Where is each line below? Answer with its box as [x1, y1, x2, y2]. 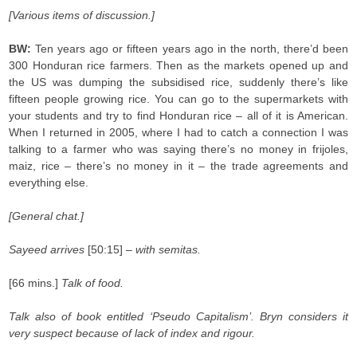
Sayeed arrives [9, 243, 88, 256]
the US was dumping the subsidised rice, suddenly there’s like [9, 76, 348, 88]
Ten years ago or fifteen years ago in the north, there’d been [35, 42, 348, 55]
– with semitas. [123, 243, 202, 256]
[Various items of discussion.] [9, 9, 155, 22]
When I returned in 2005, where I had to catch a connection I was [9, 126, 348, 139]
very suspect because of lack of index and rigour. [9, 327, 256, 339]
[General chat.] [9, 210, 84, 222]
